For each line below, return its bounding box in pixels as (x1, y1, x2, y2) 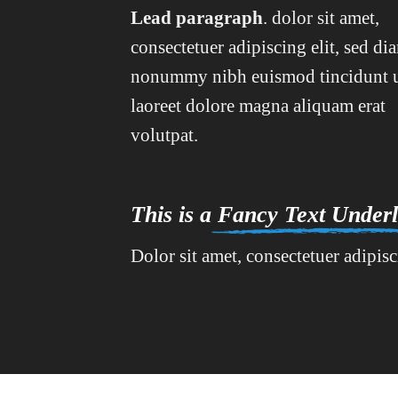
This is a (131, 201, 211, 227)
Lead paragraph (131, 6, 263, 28)
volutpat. (131, 123, 198, 145)
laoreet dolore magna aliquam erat (131, 94, 386, 115)
